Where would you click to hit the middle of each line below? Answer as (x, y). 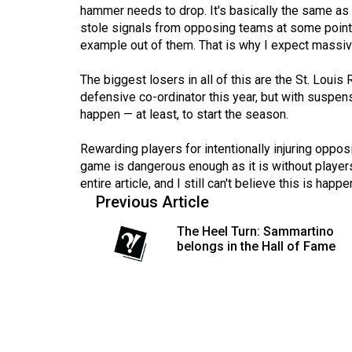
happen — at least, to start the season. (184, 115)
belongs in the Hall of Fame (256, 247)
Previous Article (152, 202)
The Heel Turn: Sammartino (255, 232)
